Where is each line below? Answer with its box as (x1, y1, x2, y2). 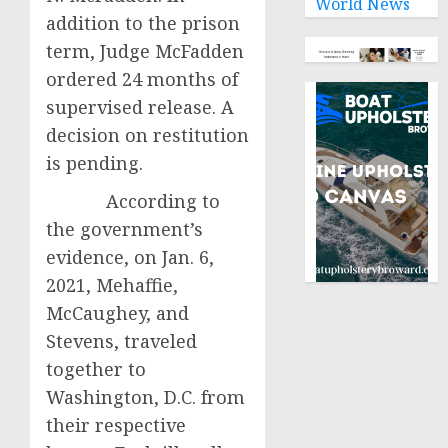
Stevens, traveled (46, 329, 197, 353)
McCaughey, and (46, 301, 189, 325)
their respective (46, 413, 186, 437)
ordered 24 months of (46, 67, 238, 91)
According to (46, 189, 220, 213)
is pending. (46, 151, 143, 175)
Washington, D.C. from (46, 385, 245, 409)
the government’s (46, 217, 203, 241)
